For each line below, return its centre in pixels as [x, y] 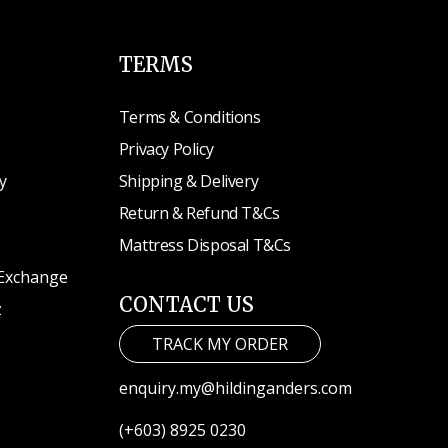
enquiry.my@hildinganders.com [235, 388]
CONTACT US [186, 305]
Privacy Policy [166, 149]
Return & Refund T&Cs [199, 213]
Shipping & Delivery [188, 181]
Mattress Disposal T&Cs [204, 245]
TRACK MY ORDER [219, 344]
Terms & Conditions [189, 117]
